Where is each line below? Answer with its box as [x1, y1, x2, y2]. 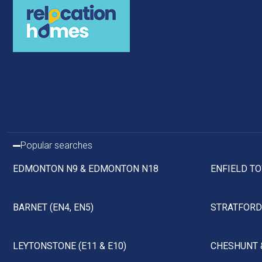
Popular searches [20, 140, 92, 151]
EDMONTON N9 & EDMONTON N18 [13, 163, 158, 175]
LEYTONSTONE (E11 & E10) [13, 240, 126, 252]
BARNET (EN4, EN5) [13, 202, 94, 213]
